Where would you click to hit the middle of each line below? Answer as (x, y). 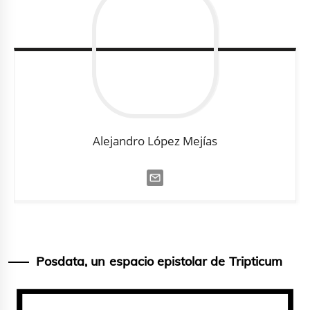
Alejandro (118, 140)
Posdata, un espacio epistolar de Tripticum (159, 261)
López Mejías (183, 140)
